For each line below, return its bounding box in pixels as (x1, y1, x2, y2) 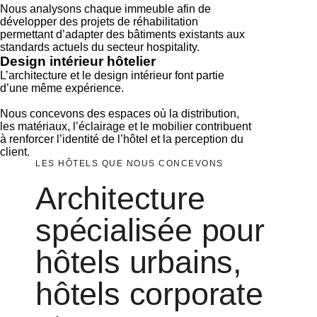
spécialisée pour (35, 212, 265, 248)
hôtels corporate (35, 275, 263, 312)
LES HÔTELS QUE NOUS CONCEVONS (35, 158, 224, 168)
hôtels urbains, (35, 243, 242, 280)
